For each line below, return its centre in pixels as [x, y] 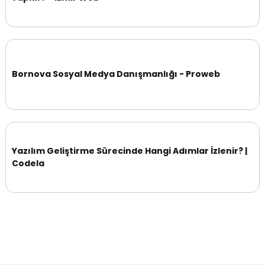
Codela [28, 163]
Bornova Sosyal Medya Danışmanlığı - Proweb [116, 74]
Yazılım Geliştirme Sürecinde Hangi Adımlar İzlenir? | [130, 151]
